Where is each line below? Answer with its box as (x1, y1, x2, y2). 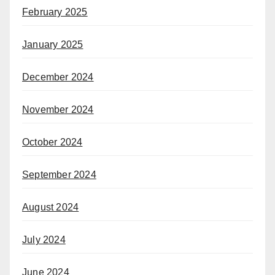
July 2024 (22, 234, 66, 246)
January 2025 (22, 39, 83, 50)
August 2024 (22, 202, 79, 213)
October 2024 (22, 137, 83, 148)
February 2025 (22, 7, 88, 18)
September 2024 (22, 169, 96, 180)
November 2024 (22, 104, 94, 115)
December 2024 (22, 72, 94, 83)
